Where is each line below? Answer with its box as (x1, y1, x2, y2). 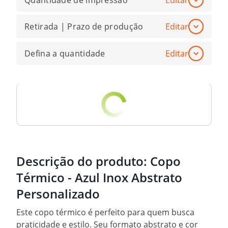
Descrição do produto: (16, 153, 150, 170)
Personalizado (16, 185, 100, 203)
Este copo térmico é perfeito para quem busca (16, 207, 194, 218)
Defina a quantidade (24, 47, 105, 59)
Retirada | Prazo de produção (24, 21, 144, 33)
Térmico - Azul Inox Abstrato (16, 169, 182, 186)
